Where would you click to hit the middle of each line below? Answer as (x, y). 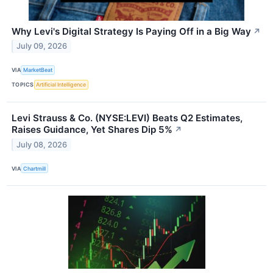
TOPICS (23, 85)
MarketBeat (38, 70)
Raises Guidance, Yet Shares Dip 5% (92, 129)
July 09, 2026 (42, 46)
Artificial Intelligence (61, 85)
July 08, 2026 (42, 144)
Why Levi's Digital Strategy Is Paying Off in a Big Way (131, 31)
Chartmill (35, 168)
